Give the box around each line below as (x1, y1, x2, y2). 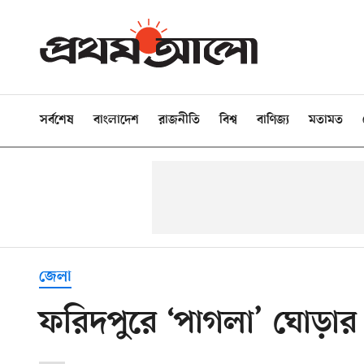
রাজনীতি (158, 113, 200, 128)
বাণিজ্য (257, 113, 289, 128)
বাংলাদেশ (93, 113, 139, 128)
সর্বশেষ (40, 113, 74, 128)
